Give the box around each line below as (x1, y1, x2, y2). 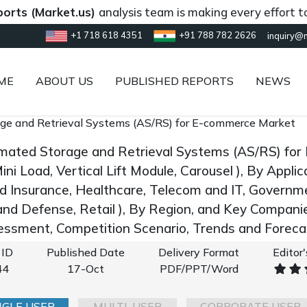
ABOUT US (36, 73, 93, 88)
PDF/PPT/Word (159, 262, 238, 275)
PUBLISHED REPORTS (115, 73, 234, 88)
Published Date (47, 245, 125, 259)
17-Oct (67, 262, 104, 275)
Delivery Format (158, 245, 239, 259)
